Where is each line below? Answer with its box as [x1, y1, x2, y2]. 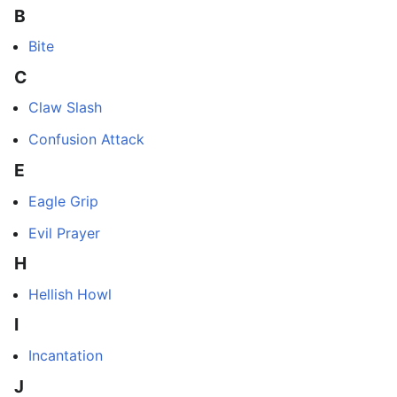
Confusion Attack [28, 130, 144, 149]
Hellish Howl [28, 284, 112, 303]
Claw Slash [28, 98, 102, 117]
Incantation [28, 346, 103, 364]
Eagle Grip [28, 191, 98, 210]
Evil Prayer [28, 223, 100, 242]
